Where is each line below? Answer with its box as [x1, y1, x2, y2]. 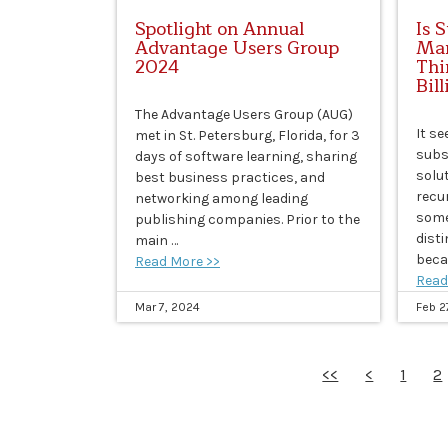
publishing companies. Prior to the [135, 211, 360, 229]
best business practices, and [135, 169, 325, 187]
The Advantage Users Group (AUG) [135, 106, 353, 124]
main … [135, 232, 178, 250]
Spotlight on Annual [135, 14, 304, 45]
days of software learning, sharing [135, 148, 357, 166]
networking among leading [135, 190, 308, 208]
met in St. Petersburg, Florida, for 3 [135, 127, 360, 145]
